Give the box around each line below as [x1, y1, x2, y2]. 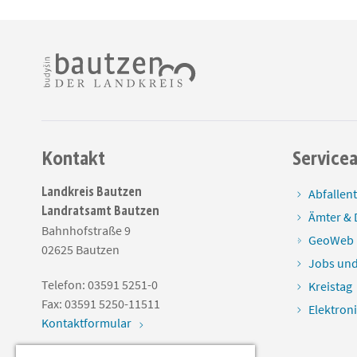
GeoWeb [308, 232, 354, 248]
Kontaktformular [41, 315, 131, 331]
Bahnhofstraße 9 [41, 222, 131, 238]
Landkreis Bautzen [41, 184, 142, 199]
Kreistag [308, 278, 352, 294]
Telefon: [41, 277, 88, 292]
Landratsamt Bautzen [41, 203, 159, 218]
